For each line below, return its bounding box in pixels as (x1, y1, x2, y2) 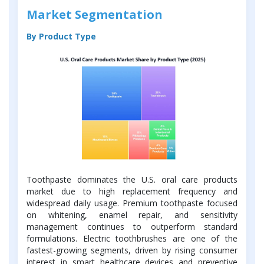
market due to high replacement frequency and (27, 186, 237, 197)
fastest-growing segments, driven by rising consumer (27, 245, 237, 256)
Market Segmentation (27, 6, 163, 22)
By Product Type (27, 30, 96, 42)
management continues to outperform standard (27, 221, 237, 233)
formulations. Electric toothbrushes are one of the (27, 233, 237, 245)
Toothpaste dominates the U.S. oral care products (27, 174, 237, 186)
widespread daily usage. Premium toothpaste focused (27, 197, 237, 209)
